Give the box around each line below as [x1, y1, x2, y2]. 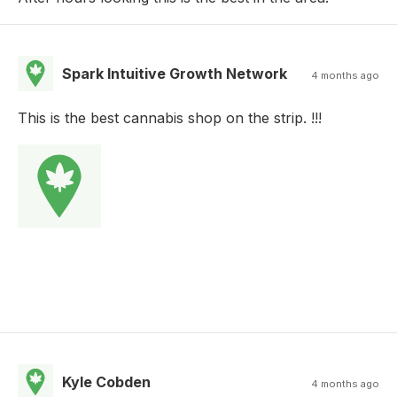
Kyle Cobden [62, 373, 151, 392]
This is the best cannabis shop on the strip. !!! [18, 109, 322, 128]
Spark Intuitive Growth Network [62, 65, 287, 83]
